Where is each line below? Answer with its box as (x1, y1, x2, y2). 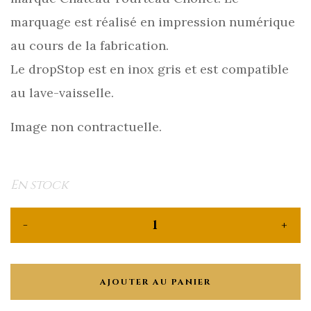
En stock (10, 176, 68, 194)
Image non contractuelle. (10, 118, 162, 135)
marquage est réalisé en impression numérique (10, 13, 295, 30)
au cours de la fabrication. (10, 37, 169, 53)
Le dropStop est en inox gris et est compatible (10, 60, 289, 77)
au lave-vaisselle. (10, 84, 114, 101)
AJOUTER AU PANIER (100, 276, 211, 287)
